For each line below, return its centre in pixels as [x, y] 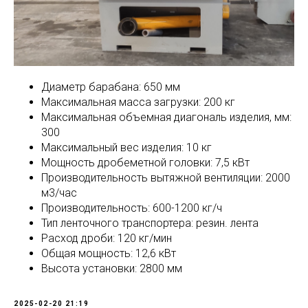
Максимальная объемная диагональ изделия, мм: [166, 118]
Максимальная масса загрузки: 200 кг [138, 102]
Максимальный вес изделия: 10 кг [126, 148]
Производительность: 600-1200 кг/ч [132, 208]
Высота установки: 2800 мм [112, 269]
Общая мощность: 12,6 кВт [109, 254]
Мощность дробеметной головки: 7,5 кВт [145, 163]
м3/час [59, 193]
